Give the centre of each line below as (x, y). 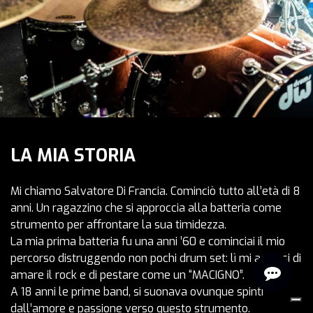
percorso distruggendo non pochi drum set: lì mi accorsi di (156, 258)
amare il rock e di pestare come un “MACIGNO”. (128, 275)
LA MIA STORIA (73, 155)
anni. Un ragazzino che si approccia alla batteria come (146, 208)
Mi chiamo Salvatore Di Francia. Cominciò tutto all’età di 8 (155, 191)
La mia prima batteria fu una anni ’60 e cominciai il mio (148, 241)
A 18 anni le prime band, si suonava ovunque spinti (137, 292)
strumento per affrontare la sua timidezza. (118, 225)
